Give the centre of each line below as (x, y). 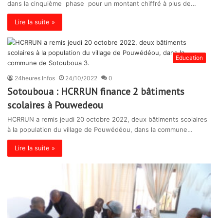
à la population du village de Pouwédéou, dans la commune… (100, 129)
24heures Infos (35, 78)
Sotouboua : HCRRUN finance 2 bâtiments (96, 91)
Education (189, 58)
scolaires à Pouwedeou (55, 105)
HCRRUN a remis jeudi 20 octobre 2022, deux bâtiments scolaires (107, 119)
